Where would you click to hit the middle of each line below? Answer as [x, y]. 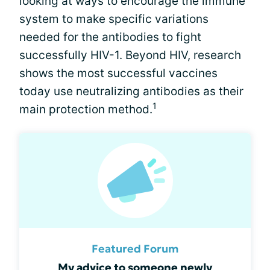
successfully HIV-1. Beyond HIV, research [130, 55]
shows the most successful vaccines [118, 73]
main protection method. [86, 109]
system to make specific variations [114, 19]
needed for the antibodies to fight [110, 37]
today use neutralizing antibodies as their [131, 91]
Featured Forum [135, 249]
